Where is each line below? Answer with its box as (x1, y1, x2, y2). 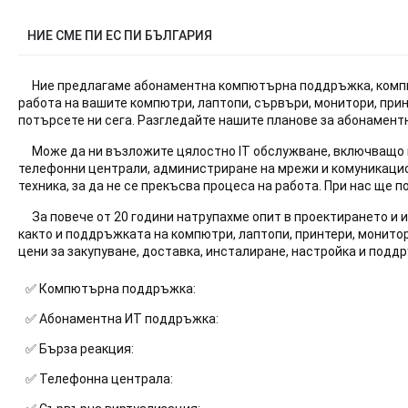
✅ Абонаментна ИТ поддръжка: (25, 311, 219, 326)
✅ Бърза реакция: (25, 341, 134, 356)
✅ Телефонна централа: (25, 371, 173, 386)
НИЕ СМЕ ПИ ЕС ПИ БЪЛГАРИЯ (27, 27, 212, 43)
